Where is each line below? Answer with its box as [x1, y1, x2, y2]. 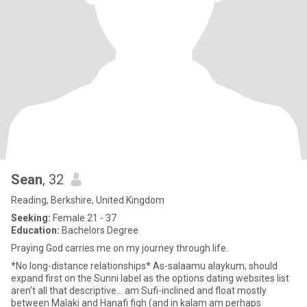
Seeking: [11, 212, 51, 223]
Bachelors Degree [60, 225, 138, 236]
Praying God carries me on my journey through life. [11, 243, 228, 254]
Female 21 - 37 [51, 212, 116, 223]
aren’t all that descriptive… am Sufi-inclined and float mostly [11, 285, 267, 296]
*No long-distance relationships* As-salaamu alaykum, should [11, 260, 153, 271]
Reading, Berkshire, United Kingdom [11, 195, 164, 206]
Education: [11, 225, 60, 236]
